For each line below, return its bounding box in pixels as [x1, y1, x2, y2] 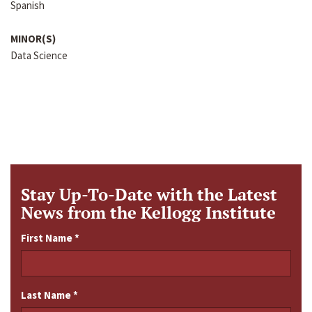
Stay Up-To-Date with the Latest [21, 183, 277, 206]
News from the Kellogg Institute [21, 201, 276, 224]
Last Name [21, 288, 73, 302]
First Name [21, 231, 75, 245]
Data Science [10, 49, 68, 63]
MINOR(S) [10, 32, 56, 46]
